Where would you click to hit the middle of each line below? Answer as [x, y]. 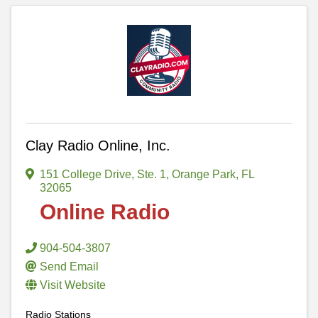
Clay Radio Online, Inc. [98, 145]
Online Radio [105, 212]
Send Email [69, 266]
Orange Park [204, 174]
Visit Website [73, 285]
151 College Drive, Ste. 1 [103, 174]
